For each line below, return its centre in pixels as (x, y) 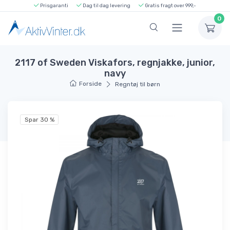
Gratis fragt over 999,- (170, 5)
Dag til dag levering (106, 5)
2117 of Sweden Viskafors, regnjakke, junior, (115, 62)
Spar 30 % (39, 120)
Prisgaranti (54, 5)
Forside (91, 83)
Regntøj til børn (137, 84)
